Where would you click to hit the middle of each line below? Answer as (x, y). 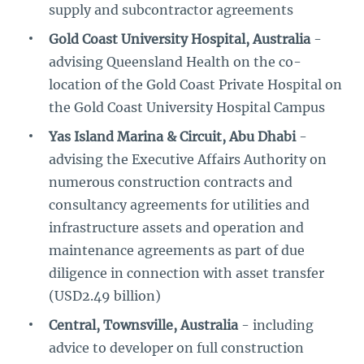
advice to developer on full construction (176, 348)
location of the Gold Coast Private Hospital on (195, 84)
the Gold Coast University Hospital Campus (187, 107)
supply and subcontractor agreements (171, 10)
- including (276, 325)
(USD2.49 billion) (105, 296)
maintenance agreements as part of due (177, 250)
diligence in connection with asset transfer (186, 273)
